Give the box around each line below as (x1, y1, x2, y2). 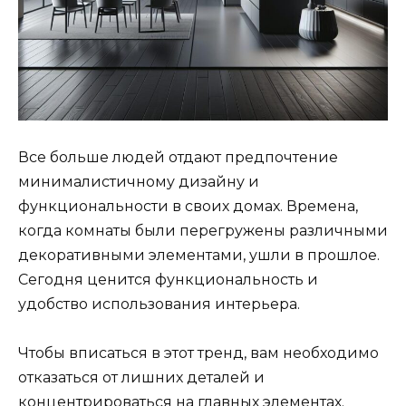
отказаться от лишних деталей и (18, 369, 265, 387)
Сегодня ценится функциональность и (18, 271, 318, 289)
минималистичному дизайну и (18, 173, 259, 191)
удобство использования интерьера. (18, 295, 300, 314)
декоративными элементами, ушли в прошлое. (18, 246, 380, 265)
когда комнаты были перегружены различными (18, 222, 388, 240)
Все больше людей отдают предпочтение (18, 149, 338, 167)
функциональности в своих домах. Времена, (18, 198, 358, 216)
